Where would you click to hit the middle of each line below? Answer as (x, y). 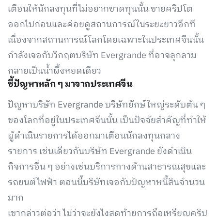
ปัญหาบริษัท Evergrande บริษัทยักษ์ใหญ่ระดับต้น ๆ (107, 105)
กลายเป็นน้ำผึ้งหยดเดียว (54, 71)
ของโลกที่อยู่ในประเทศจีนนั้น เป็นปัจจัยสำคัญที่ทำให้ (107, 121)
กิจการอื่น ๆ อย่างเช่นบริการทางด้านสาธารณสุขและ (107, 167)
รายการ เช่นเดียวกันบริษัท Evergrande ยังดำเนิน (100, 152)
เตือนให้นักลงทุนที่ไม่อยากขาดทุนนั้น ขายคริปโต (100, 9)
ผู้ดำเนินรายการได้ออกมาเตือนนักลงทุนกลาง (94, 136)
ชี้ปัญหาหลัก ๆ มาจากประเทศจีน (70, 84)
